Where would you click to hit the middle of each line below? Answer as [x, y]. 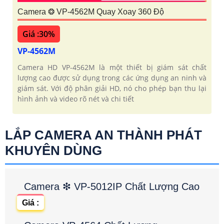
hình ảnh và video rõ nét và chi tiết [76, 99]
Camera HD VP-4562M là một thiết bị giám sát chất [112, 67]
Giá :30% [39, 34]
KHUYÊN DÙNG [53, 151]
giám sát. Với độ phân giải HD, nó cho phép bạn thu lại [112, 88]
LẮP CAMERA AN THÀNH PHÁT [103, 135]
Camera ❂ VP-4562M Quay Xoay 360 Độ [91, 12]
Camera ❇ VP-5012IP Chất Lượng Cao [112, 187]
